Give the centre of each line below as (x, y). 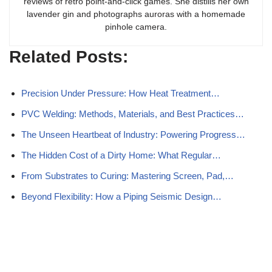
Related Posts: (69, 57)
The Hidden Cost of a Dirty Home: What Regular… (121, 155)
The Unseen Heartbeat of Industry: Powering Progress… (133, 134)
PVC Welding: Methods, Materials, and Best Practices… (133, 114)
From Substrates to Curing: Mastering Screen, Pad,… (127, 176)
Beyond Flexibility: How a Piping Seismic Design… (121, 196)
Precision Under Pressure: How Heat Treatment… (121, 93)
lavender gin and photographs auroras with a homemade (136, 14)
